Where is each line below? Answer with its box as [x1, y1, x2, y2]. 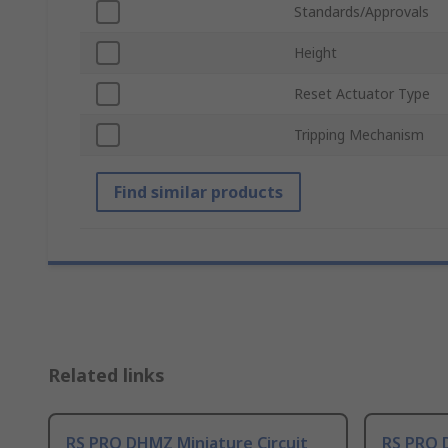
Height [294, 43, 337, 63]
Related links [48, 363, 165, 388]
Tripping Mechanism [294, 125, 424, 145]
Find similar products [114, 181, 283, 204]
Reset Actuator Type [294, 84, 430, 104]
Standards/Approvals [294, 2, 429, 22]
